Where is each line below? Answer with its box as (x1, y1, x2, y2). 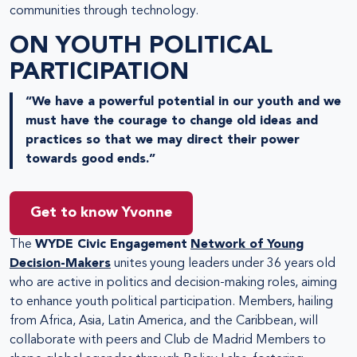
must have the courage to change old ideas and (25, 114, 318, 127)
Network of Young (190, 237, 304, 251)
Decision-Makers (10, 257, 111, 270)
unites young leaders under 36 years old (111, 257, 335, 270)
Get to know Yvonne (29, 205, 172, 220)
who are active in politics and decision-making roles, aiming (10, 276, 337, 289)
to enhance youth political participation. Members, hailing (10, 295, 333, 308)
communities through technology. (10, 4, 198, 18)
